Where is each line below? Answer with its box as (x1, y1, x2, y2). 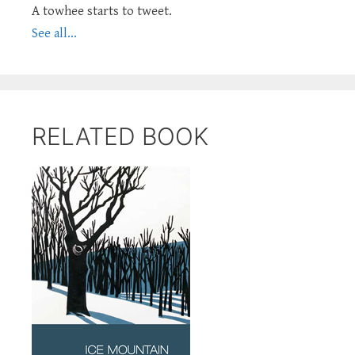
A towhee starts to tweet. (32, 2, 172, 19)
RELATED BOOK (32, 121, 208, 151)
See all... (32, 25, 77, 41)
